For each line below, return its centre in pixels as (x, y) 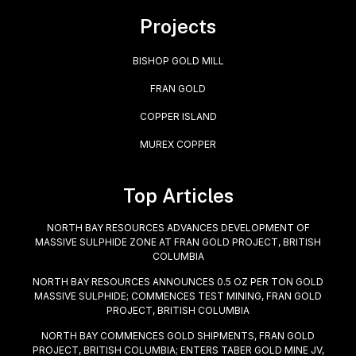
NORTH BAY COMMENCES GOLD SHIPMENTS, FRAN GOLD (178, 336)
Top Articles (178, 195)
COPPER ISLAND (178, 116)
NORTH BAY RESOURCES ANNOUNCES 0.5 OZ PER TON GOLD (178, 282)
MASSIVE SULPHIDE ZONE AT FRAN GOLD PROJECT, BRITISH (178, 242)
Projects (178, 26)
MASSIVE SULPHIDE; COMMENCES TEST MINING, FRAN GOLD (178, 296)
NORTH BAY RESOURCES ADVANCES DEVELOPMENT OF (178, 228)
